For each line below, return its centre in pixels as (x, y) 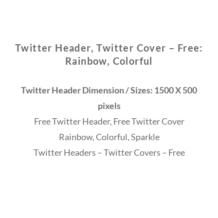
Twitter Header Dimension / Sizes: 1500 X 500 (109, 90)
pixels (109, 106)
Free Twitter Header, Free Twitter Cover (109, 121)
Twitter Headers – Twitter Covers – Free (109, 153)
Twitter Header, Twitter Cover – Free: (109, 48)
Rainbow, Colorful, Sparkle (109, 137)
